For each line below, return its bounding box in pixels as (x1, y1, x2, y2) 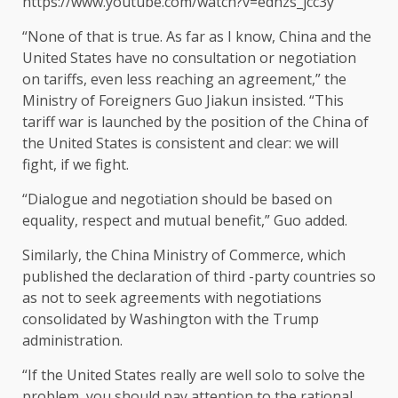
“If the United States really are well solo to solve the (22, 365, 365, 386)
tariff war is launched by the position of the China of (22, 112, 369, 132)
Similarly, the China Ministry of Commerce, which (22, 245, 346, 266)
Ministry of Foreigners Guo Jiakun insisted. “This (22, 91, 344, 111)
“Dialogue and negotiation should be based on (22, 189, 332, 210)
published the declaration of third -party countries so (22, 267, 376, 287)
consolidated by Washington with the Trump (22, 309, 319, 330)
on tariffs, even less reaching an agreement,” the (22, 69, 346, 90)
